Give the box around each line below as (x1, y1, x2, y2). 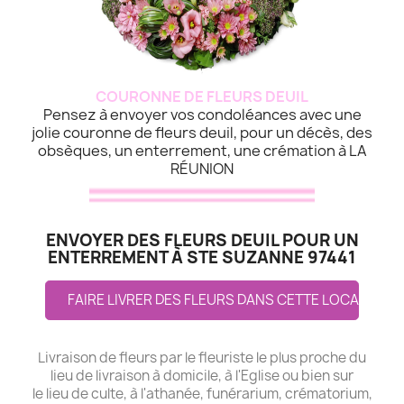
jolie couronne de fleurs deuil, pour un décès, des (32, 122, 372, 142)
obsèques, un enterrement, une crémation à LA (37, 140, 367, 161)
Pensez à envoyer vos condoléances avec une (42, 104, 362, 124)
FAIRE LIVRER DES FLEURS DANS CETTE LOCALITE (68, 290, 386, 310)
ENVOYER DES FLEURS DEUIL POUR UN (45, 229, 359, 252)
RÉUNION (170, 158, 234, 179)
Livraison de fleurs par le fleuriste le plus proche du (38, 348, 366, 368)
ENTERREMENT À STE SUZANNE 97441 (48, 246, 356, 270)
